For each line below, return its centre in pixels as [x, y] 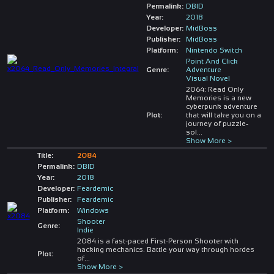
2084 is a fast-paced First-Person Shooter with [157, 241]
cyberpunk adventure [221, 106]
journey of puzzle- [217, 123]
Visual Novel [208, 78]
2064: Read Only [214, 89]
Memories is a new [218, 98]
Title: [45, 155]
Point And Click [212, 61]
